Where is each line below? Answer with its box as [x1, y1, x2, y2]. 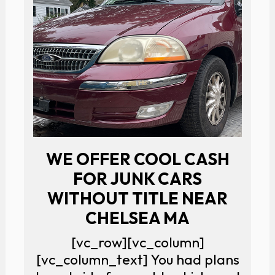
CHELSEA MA [85, 207, 190, 228]
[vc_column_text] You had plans [36, 250, 239, 268]
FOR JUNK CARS [73, 168, 202, 189]
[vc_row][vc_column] [71, 233, 204, 251]
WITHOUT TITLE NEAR [47, 187, 228, 209]
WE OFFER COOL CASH [45, 148, 230, 169]
